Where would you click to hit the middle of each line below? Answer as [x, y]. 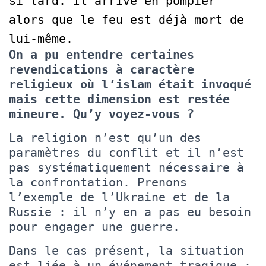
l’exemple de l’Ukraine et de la [119, 197]
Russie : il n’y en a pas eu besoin [130, 212]
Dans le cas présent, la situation [126, 250]
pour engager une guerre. [94, 227]
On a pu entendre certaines [102, 54]
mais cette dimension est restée [119, 99]
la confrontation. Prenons [98, 182]
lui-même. [41, 38]
